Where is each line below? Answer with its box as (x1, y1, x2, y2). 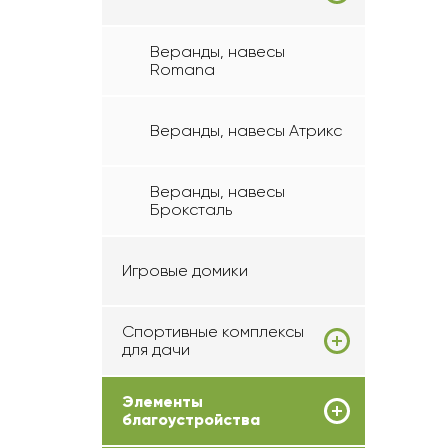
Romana (150, 60, 215, 79)
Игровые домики (122, 261, 248, 280)
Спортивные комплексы (122, 322, 304, 341)
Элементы (122, 392, 203, 411)
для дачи (122, 340, 190, 359)
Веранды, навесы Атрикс (150, 121, 342, 140)
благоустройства (122, 410, 260, 429)
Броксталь (150, 200, 232, 219)
